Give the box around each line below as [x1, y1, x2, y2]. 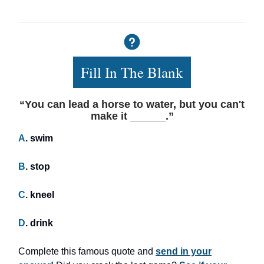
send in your [156, 246, 212, 256]
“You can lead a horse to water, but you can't [19, 98, 245, 110]
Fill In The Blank [81, 62, 183, 82]
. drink [25, 217, 53, 228]
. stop [25, 161, 50, 171]
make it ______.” [90, 110, 174, 122]
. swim [25, 133, 53, 143]
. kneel [25, 189, 54, 200]
